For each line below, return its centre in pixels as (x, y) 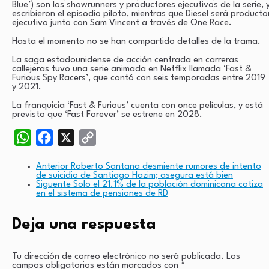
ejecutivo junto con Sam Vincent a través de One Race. (122, 23)
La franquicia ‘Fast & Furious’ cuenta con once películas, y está (138, 106)
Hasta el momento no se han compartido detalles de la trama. (136, 41)
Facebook (72, 137)
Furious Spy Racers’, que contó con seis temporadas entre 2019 (139, 78)
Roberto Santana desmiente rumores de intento (166, 166)
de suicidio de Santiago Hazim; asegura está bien (134, 175)
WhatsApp (53, 137)
